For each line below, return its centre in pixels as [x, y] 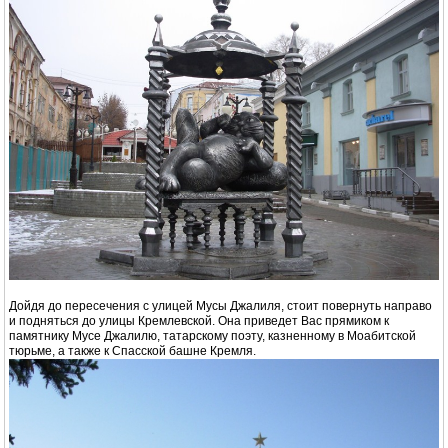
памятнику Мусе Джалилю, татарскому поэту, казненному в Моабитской [212, 335]
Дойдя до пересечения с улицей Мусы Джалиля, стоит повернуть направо [220, 305]
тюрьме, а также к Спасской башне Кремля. [132, 350]
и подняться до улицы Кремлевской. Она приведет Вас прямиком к [199, 320]
